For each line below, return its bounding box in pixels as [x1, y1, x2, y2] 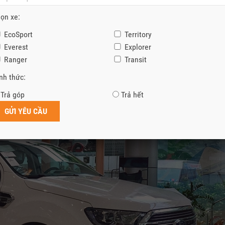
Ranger [4, 55, 27, 64]
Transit [124, 55, 147, 64]
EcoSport [4, 30, 33, 39]
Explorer [124, 42, 151, 52]
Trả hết [121, 90, 144, 99]
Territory [124, 30, 152, 39]
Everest [4, 42, 28, 52]
